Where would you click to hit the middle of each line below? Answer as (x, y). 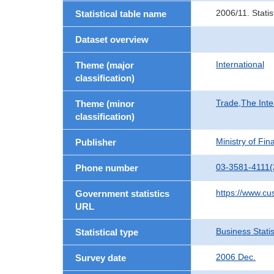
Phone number (107, 168)
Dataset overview (112, 39)
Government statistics (122, 194)
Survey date (101, 258)
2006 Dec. (236, 257)
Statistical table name (121, 14)
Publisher (96, 142)
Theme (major (105, 65)
